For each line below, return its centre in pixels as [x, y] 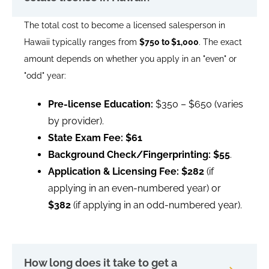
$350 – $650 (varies [198, 104]
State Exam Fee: [86, 138]
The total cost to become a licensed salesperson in [125, 26]
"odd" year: [45, 76]
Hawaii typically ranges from [82, 42]
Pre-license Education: [101, 104]
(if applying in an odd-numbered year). [156, 205]
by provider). [76, 121]
